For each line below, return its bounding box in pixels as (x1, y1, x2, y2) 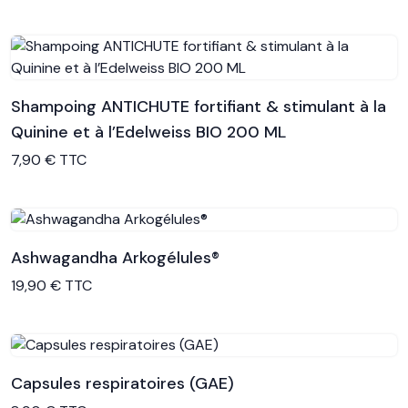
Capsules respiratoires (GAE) (11, 372, 234, 394)
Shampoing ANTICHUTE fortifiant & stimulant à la (11, 96, 386, 117)
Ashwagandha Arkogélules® (11, 247, 219, 269)
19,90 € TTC (11, 276, 92, 295)
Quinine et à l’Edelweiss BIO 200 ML (11, 121, 286, 143)
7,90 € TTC (11, 150, 87, 169)
